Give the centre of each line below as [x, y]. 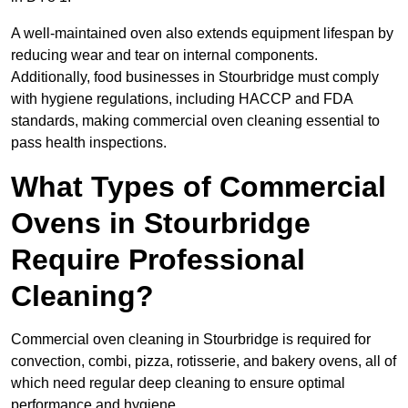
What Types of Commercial [199, 187]
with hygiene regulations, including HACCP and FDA [182, 99]
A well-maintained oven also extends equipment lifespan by [202, 34]
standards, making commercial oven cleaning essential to [195, 121]
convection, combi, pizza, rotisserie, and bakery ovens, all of [204, 362]
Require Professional [158, 260]
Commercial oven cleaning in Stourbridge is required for [191, 340]
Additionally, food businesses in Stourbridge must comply [195, 77]
